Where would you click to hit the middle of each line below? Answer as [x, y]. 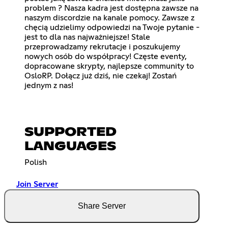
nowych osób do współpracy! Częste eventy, [106, 57]
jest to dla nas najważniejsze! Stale [87, 37]
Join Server [37, 184]
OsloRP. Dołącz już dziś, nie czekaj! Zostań [101, 76]
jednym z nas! [49, 86]
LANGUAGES [70, 147]
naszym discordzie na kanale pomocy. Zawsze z [109, 18]
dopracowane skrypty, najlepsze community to [109, 66]
